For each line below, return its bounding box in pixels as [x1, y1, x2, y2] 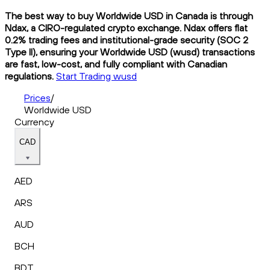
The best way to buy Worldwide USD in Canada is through [5, 9, 253, 22]
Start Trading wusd [56, 69, 137, 82]
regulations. [5, 69, 54, 82]
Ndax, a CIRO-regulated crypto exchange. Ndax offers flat [5, 21, 248, 34]
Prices [24, 91, 51, 104]
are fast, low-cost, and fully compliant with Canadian [5, 57, 227, 70]
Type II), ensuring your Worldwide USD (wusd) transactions [5, 45, 255, 58]
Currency [14, 115, 54, 128]
